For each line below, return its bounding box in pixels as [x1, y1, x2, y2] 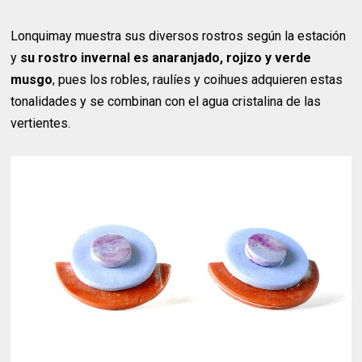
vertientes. [11, 116, 71, 132]
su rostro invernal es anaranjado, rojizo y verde [20, 50, 312, 66]
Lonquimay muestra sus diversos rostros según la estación [11, 28, 347, 44]
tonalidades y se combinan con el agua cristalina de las [11, 94, 322, 110]
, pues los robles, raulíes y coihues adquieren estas [53, 72, 343, 88]
